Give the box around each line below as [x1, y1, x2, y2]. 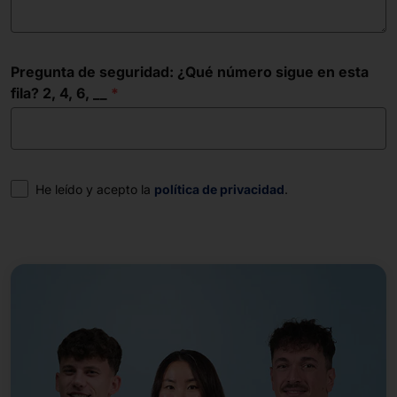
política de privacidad [154, 182, 284, 197]
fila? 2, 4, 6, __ [11, 84, 107, 102]
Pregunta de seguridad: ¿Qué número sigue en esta [11, 63, 369, 81]
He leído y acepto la [35, 182, 154, 197]
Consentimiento [10, 179, 121, 197]
